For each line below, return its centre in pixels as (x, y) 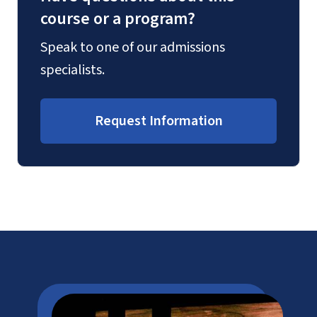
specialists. (73, 70)
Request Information (158, 121)
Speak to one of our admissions (133, 47)
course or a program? (118, 19)
